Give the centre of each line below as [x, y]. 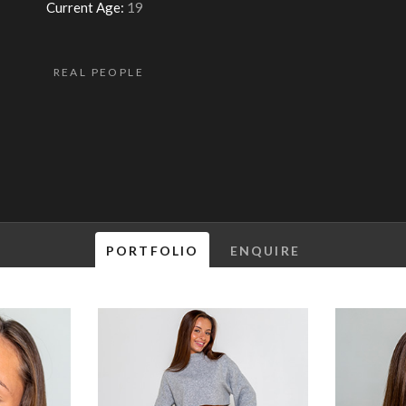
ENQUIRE [265, 251]
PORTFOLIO [153, 251]
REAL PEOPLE [99, 72]
